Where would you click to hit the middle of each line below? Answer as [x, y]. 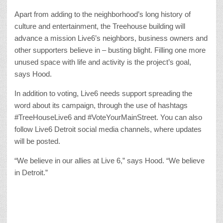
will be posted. [37, 141]
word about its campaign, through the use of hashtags [101, 106]
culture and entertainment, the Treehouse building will [100, 26]
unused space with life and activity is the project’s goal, [103, 62]
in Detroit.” [31, 173]
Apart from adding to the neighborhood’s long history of [103, 14]
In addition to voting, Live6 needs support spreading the [103, 94]
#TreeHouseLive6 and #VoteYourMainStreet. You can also [108, 117]
